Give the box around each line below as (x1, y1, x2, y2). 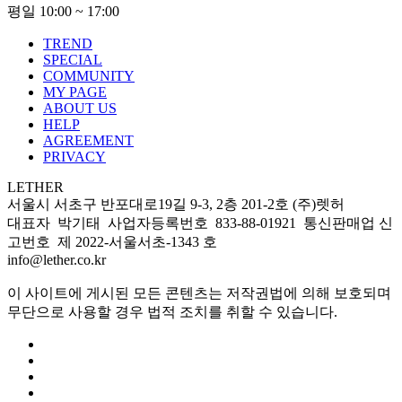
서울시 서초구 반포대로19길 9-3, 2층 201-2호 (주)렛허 (7, 197, 345, 213)
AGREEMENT (43, 133, 134, 149)
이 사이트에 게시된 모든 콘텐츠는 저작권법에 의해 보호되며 (7, 285, 391, 301)
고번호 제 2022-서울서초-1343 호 (7, 234, 217, 250)
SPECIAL (43, 52, 102, 68)
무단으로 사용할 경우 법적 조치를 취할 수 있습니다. (7, 304, 337, 320)
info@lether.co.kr (7, 252, 106, 268)
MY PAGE (43, 84, 107, 100)
